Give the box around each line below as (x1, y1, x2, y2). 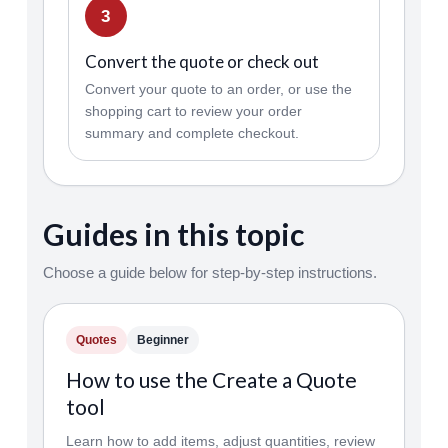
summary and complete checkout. (84, 125, 299, 141)
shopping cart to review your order (84, 103, 302, 119)
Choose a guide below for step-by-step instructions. (42, 264, 377, 281)
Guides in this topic (42, 216, 304, 252)
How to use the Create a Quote (65, 367, 357, 392)
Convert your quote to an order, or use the (84, 81, 352, 97)
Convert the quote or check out (84, 51, 319, 72)
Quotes (75, 333, 117, 347)
